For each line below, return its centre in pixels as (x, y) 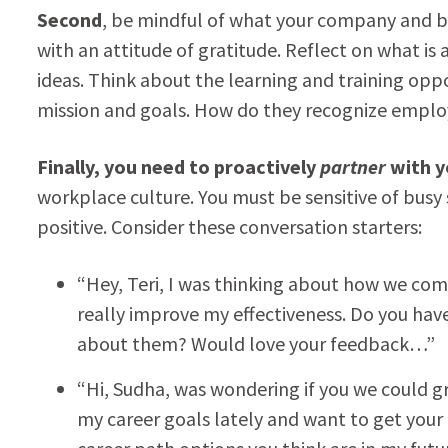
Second (69, 19)
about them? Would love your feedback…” (255, 343)
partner (352, 166)
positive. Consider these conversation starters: (229, 226)
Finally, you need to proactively (178, 166)
